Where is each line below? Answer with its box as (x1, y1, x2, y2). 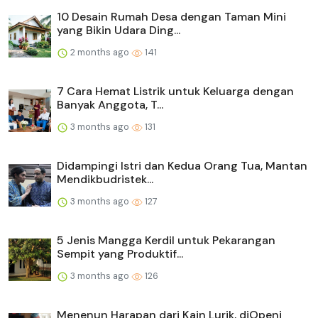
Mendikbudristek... (57, 172, 153, 187)
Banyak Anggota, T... (57, 97, 163, 113)
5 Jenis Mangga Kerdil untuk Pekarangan (57, 233, 275, 248)
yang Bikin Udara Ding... (57, 23, 180, 38)
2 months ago (68, 46, 131, 59)
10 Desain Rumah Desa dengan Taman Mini (57, 9, 286, 25)
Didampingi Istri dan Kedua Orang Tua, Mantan (57, 158, 307, 174)
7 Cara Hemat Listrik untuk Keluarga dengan (57, 84, 294, 99)
